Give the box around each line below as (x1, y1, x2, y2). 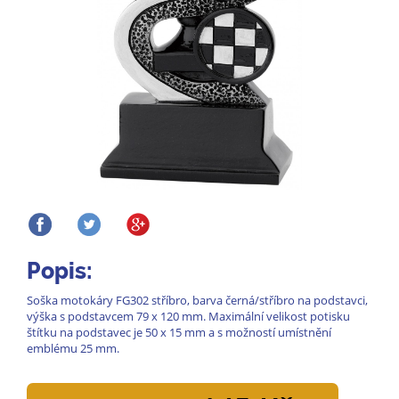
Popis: (27, 257, 93, 284)
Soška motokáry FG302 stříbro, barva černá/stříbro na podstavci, (27, 292, 368, 308)
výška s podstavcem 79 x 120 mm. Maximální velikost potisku (27, 308, 350, 324)
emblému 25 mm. (27, 340, 119, 356)
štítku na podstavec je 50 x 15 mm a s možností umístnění (27, 324, 331, 340)
